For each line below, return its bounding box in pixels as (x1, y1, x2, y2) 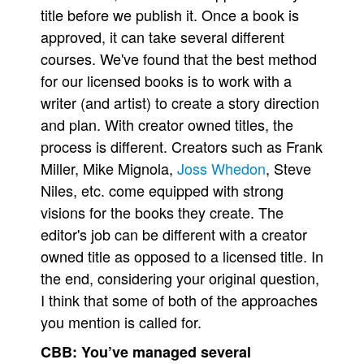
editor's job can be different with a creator (41, 223, 307, 245)
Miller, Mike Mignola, (41, 158, 177, 179)
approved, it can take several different (41, 26, 284, 47)
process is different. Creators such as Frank (41, 136, 323, 157)
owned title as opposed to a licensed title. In (41, 245, 323, 266)
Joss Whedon (177, 158, 266, 179)
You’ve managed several (81, 341, 251, 362)
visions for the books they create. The (41, 201, 284, 223)
